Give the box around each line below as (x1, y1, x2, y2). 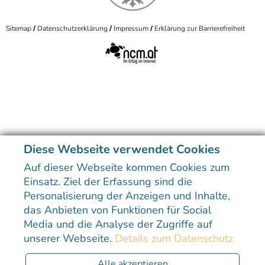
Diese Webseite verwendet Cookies (24, 141, 220, 158)
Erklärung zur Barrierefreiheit (154, 24, 245, 34)
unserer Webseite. (24, 231, 115, 246)
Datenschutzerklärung (37, 24, 108, 34)
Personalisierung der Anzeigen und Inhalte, (24, 189, 230, 203)
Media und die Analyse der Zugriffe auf (24, 217, 212, 232)
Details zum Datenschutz (115, 231, 233, 246)
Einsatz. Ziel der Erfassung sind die (24, 174, 192, 189)
